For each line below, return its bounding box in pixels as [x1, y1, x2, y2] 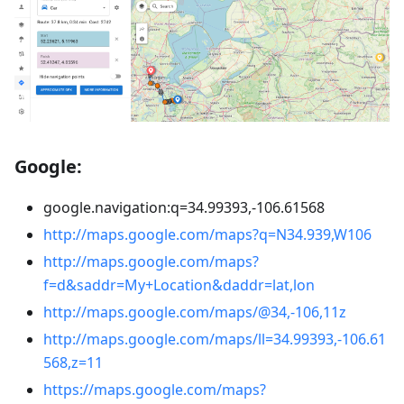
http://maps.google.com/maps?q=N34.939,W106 [43, 225, 372, 245]
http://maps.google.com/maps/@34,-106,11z [43, 302, 346, 323]
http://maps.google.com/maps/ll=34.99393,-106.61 [43, 329, 386, 350]
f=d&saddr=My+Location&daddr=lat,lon [43, 275, 315, 296]
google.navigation [43, 197, 167, 218]
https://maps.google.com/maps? [43, 380, 266, 400]
